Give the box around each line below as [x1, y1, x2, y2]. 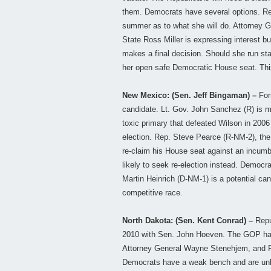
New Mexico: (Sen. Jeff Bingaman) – [122, 91, 256, 100]
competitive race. [122, 188, 183, 198]
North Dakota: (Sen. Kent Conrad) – [122, 216, 253, 226]
